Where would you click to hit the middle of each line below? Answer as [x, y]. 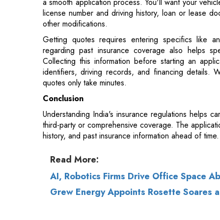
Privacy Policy [162, 205]
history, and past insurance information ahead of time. [131, 89]
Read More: [74, 113]
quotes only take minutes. [85, 36]
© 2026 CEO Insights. [93, 205]
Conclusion [63, 52]
